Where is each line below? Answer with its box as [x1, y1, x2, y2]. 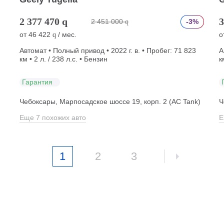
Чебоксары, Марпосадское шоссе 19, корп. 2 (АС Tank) [19, 97, 200, 106]
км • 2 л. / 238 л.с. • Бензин [19, 55, 107, 63]
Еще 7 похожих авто [19, 113, 86, 122]
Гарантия [21, 77, 52, 86]
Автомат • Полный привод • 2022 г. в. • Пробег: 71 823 [19, 46, 196, 55]
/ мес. [55, 30, 76, 39]
